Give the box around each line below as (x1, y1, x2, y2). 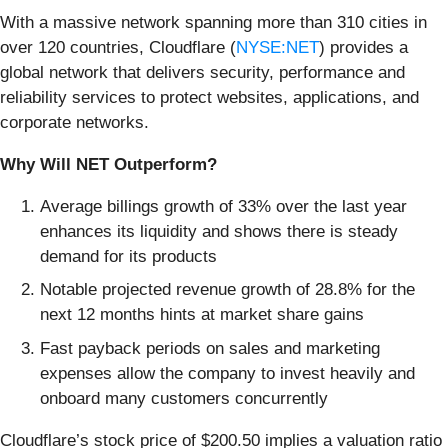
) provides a (319, 37, 408, 57)
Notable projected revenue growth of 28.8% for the (40, 280, 415, 300)
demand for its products (40, 246, 217, 266)
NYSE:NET (236, 37, 319, 57)
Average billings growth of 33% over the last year (40, 196, 407, 216)
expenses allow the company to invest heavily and (40, 363, 415, 383)
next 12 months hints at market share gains (40, 305, 364, 325)
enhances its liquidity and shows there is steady (40, 221, 398, 241)
